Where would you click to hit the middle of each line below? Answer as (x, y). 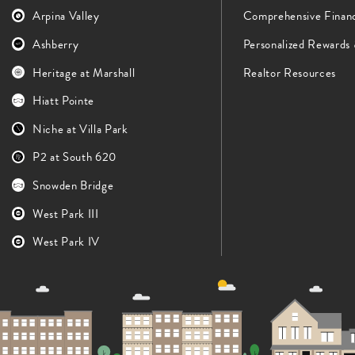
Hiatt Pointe (63, 101)
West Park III (65, 214)
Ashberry (55, 44)
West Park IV (66, 242)
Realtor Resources (290, 73)
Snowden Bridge (73, 186)
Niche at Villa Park (80, 129)
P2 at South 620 (74, 157)
